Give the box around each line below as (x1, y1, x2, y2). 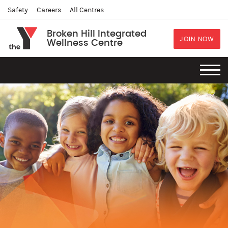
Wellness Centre (47, 38, 123, 48)
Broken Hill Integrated (47, 29, 147, 39)
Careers (37, 6, 61, 14)
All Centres (70, 6, 104, 14)
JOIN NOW (180, 36, 214, 42)
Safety (8, 6, 28, 14)
